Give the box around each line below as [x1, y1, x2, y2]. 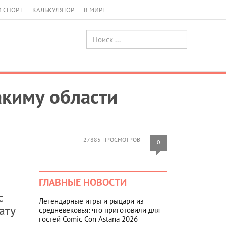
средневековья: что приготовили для [39, 205, 160, 215]
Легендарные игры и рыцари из [39, 196, 144, 206]
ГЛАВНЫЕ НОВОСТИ [39, 175, 127, 189]
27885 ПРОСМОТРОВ [83, 135, 140, 143]
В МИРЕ [84, 6, 106, 14]
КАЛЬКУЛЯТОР [32, 6, 74, 14]
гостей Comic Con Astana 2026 [39, 214, 138, 224]
